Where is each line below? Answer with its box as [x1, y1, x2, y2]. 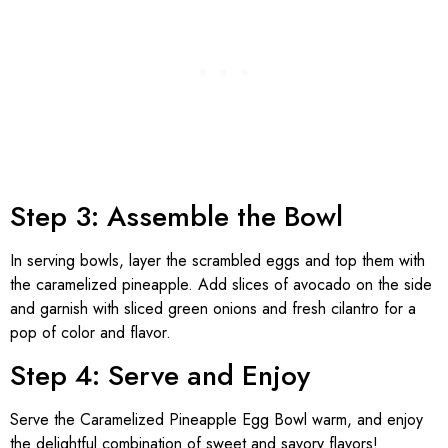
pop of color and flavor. [10, 320, 171, 344]
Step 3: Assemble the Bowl [10, 195, 343, 237]
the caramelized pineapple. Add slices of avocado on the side [10, 272, 432, 296]
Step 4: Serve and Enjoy [10, 355, 310, 397]
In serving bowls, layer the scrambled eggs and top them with [10, 248, 425, 272]
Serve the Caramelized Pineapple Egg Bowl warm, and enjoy [10, 408, 423, 432]
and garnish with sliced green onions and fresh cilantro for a [10, 296, 416, 320]
